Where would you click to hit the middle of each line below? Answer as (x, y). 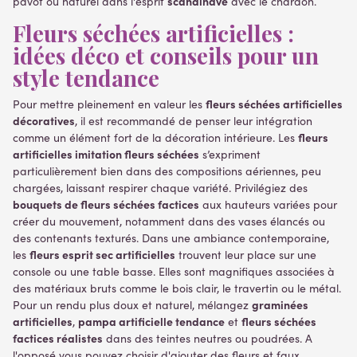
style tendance (86, 78)
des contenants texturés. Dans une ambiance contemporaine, (171, 238)
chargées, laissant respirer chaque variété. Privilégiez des (160, 188)
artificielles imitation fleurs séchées (106, 154)
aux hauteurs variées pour (268, 204)
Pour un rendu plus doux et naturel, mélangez (132, 305)
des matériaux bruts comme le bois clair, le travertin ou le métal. (177, 288)
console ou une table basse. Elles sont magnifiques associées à (174, 271)
